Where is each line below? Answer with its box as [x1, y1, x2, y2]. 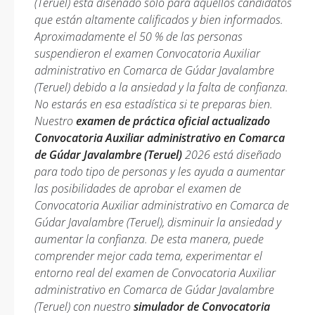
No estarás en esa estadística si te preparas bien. [34, 96, 273, 112]
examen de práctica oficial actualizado [76, 113, 270, 129]
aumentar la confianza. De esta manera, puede [34, 231, 264, 247]
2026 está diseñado [182, 147, 281, 162]
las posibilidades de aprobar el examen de [34, 181, 241, 196]
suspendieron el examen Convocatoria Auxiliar [34, 46, 260, 61]
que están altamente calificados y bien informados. [34, 12, 283, 27]
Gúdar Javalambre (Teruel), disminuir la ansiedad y [34, 214, 281, 230]
